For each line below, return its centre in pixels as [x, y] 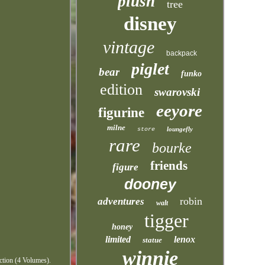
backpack [182, 53]
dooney [150, 184]
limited [118, 239]
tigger [166, 221]
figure [126, 167]
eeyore [179, 111]
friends [169, 166]
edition [122, 90]
